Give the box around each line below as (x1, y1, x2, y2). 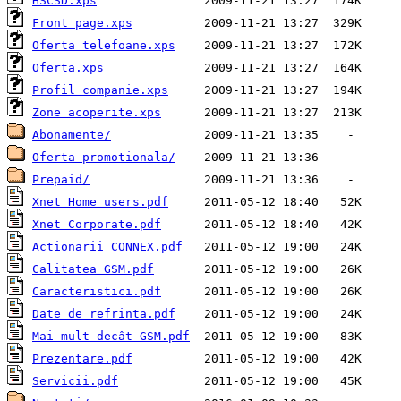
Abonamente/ (32, 128, 111, 142)
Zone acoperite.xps (32, 106, 161, 120)
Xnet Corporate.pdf (32, 218, 161, 232)
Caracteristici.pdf (32, 285, 161, 299)
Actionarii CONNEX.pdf (32, 240, 183, 254)
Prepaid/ (32, 173, 90, 187)
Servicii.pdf (32, 374, 118, 388)
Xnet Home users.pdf (32, 195, 168, 209)
